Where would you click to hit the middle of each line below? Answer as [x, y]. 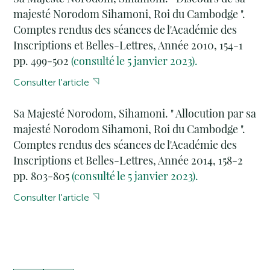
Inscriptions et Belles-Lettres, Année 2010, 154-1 [128, 46]
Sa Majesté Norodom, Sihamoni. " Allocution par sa [135, 114]
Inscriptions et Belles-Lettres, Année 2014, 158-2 [128, 161]
